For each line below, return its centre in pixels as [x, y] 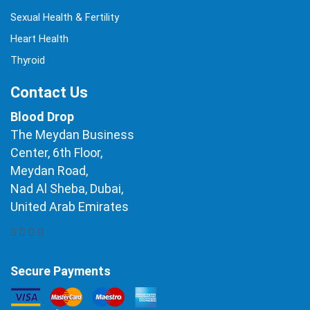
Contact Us [49, 93]
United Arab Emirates [70, 207]
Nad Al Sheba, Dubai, [67, 189]
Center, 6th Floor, [56, 153]
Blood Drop [42, 117]
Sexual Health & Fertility [65, 18]
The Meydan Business [72, 135]
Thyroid [28, 61]
